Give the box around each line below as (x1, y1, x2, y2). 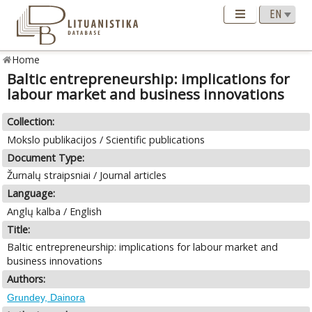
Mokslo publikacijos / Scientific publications (7, 132, 205, 146)
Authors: (7, 272, 46, 286)
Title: (7, 222, 31, 236)
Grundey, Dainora (7, 291, 86, 303)
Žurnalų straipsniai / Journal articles (7, 169, 167, 182)
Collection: (7, 115, 55, 129)
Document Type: (7, 150, 85, 164)
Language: (7, 187, 56, 201)
